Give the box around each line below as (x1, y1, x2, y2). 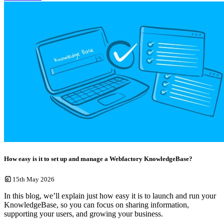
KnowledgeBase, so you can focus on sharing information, (4, 200, 189, 209)
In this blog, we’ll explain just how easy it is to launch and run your (4, 191, 216, 200)
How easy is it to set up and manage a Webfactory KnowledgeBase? (4, 155, 192, 163)
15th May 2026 (12, 175, 54, 183)
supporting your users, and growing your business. (4, 209, 163, 218)
